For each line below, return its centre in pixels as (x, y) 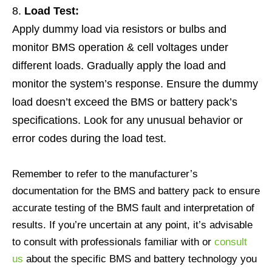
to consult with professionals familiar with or (113, 242)
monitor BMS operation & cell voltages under (120, 47)
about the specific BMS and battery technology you (140, 259)
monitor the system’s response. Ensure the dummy (135, 84)
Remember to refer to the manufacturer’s (105, 174)
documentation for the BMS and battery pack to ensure (136, 191)
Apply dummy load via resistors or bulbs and (119, 29)
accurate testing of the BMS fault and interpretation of (133, 208)
